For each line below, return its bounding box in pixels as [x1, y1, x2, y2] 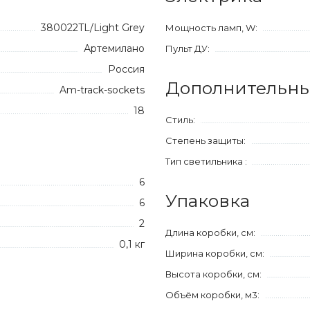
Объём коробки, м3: [165, 289, 259, 300]
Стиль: [165, 114, 195, 125]
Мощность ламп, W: [165, 22, 257, 33]
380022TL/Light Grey [41, 21, 145, 34]
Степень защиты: [165, 135, 246, 146]
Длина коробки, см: [165, 227, 255, 238]
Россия [108, 63, 145, 75]
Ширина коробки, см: [165, 248, 264, 259]
